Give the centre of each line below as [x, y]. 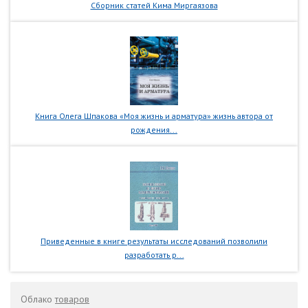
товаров [72, 299]
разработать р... [154, 254]
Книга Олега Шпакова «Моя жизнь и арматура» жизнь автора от [154, 116]
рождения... [154, 130]
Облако [38, 299]
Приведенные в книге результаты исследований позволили [154, 241]
